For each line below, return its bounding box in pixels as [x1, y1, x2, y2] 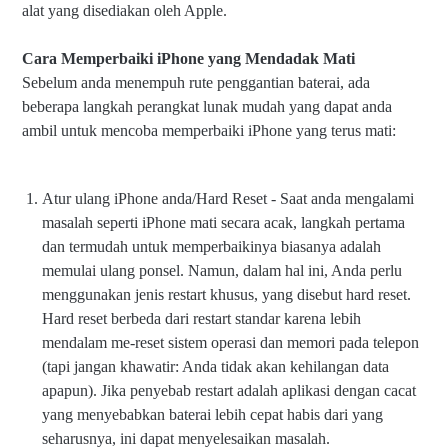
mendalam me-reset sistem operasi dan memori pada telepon [42, 334, 419, 352]
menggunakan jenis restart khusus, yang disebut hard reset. [42, 286, 411, 304]
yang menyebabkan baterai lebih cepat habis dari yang [42, 406, 383, 424]
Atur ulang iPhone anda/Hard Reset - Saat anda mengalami [42, 190, 414, 208]
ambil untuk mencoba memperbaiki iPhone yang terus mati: [22, 122, 396, 140]
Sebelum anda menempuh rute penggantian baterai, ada [22, 74, 370, 92]
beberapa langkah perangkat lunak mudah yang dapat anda [22, 98, 392, 116]
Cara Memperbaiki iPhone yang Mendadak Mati [22, 50, 355, 68]
